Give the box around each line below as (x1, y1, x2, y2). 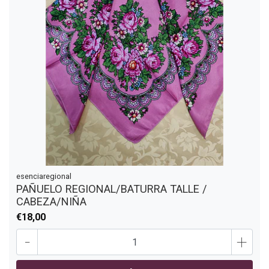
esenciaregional (16, 172, 71, 181)
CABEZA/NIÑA (16, 195, 86, 208)
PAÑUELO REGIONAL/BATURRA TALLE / (16, 183, 207, 196)
